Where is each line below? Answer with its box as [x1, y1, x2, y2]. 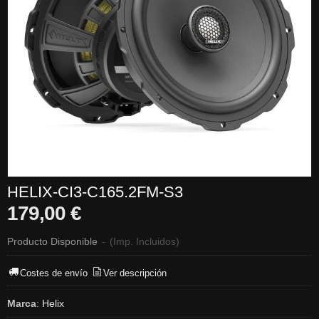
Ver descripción [103, 267, 167, 278]
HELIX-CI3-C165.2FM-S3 [7, 183, 183, 202]
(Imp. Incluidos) [110, 236, 179, 248]
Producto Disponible [7, 236, 98, 248]
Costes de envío [20, 267, 88, 278]
